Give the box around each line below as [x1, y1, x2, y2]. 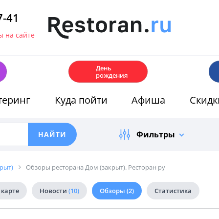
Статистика [154, 186, 192, 195]
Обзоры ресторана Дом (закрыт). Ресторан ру [26, 163, 165, 172]
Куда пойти [54, 93, 108, 107]
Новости [40, 186, 68, 195]
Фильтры [136, 129, 175, 140]
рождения [95, 70, 128, 80]
